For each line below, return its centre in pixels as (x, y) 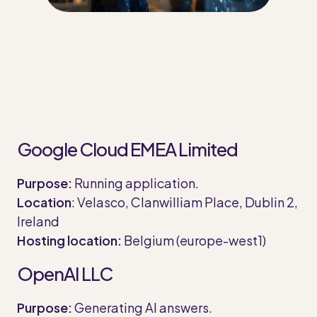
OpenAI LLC (65, 274)
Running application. (136, 183)
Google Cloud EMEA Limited (127, 149)
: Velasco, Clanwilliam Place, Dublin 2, (185, 202)
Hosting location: (69, 241)
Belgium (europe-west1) (194, 241)
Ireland (38, 221)
